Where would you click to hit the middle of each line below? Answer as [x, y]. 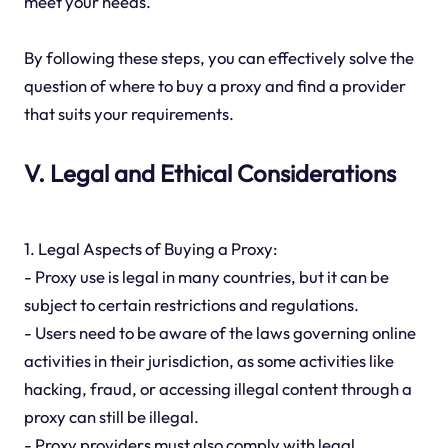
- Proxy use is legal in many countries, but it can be [206, 277]
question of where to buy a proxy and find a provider [214, 85]
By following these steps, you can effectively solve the [218, 57]
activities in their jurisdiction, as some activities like [208, 361]
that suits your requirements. [128, 113]
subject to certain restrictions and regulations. [191, 305]
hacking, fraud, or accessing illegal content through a [217, 389]
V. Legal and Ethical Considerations [209, 172]
